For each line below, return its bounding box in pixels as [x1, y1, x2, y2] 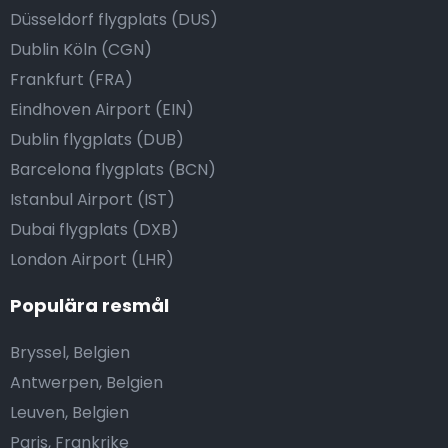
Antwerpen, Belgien [10, 371, 163, 395]
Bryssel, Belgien [10, 341, 130, 365]
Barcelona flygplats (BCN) [10, 158, 216, 182]
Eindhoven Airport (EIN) [10, 98, 194, 122]
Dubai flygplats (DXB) [10, 218, 179, 242]
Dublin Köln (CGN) [10, 38, 152, 62]
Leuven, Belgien [10, 401, 129, 425]
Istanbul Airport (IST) [10, 188, 175, 212]
